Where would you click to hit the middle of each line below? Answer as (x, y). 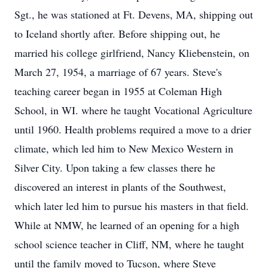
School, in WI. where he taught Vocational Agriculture (133, 110)
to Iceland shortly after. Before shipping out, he (117, 33)
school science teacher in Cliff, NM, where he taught (129, 244)
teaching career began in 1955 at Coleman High (118, 91)
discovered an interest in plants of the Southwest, (120, 187)
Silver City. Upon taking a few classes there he (115, 167)
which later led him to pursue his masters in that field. (132, 206)
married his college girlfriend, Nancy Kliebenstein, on (132, 53)
